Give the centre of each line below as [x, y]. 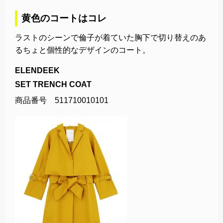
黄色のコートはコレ [64, 18]
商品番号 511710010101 [62, 100]
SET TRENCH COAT [53, 84]
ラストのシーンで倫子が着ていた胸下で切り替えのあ [111, 37]
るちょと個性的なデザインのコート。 [83, 50]
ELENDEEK [37, 70]
